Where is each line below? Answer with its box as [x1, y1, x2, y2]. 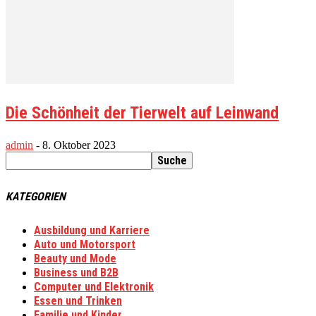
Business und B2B [34, 266, 119, 280]
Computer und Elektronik [34, 280, 154, 294]
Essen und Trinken [34, 294, 122, 308]
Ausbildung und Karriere [34, 224, 150, 238]
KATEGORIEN [6, 190, 66, 204]
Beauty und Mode [34, 252, 116, 266]
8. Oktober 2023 [42, 138, 116, 151]
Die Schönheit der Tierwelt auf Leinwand [6, 102, 279, 123]
